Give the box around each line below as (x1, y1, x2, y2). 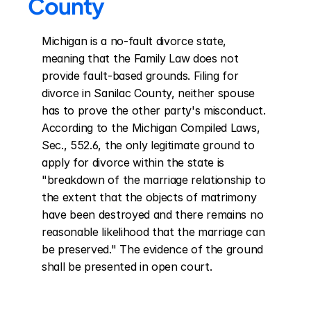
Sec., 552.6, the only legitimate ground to (42, 138, 255, 152)
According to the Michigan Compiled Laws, (42, 121, 260, 135)
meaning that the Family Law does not (42, 51, 239, 65)
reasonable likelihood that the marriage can (42, 225, 265, 239)
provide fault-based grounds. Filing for (42, 69, 239, 83)
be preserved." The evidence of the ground (42, 242, 263, 256)
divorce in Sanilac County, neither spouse (42, 86, 255, 100)
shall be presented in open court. (42, 260, 212, 274)
